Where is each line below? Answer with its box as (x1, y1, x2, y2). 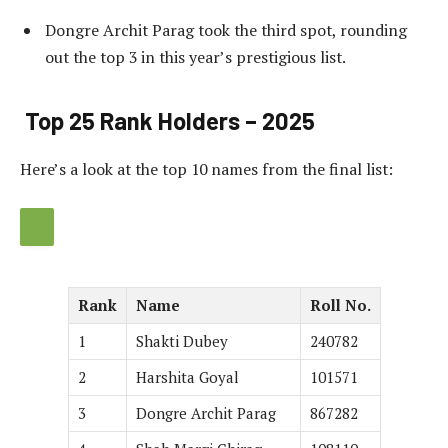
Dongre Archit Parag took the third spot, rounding (45, 19, 407, 42)
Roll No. (309, 294, 371, 315)
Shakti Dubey (135, 330, 228, 351)
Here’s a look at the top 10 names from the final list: (20, 158, 393, 181)
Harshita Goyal (135, 366, 239, 387)
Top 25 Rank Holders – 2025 (20, 106, 315, 136)
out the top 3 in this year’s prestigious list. (45, 46, 346, 69)
